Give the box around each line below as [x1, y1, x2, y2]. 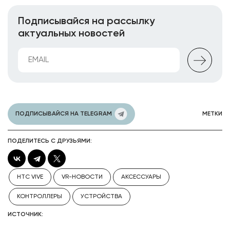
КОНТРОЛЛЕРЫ [17, 194, 62, 200]
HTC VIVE [17, 174, 43, 180]
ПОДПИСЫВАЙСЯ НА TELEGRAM [15, 111, 112, 117]
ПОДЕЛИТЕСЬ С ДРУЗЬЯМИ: [8, 138, 92, 144]
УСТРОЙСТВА [81, 194, 122, 200]
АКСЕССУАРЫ [121, 174, 161, 180]
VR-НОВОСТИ [62, 174, 103, 180]
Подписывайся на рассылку [18, 16, 155, 27]
